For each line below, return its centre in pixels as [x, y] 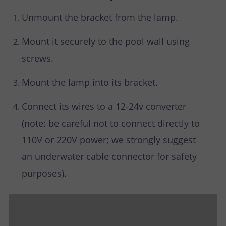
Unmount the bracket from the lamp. [100, 17]
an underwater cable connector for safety [109, 157]
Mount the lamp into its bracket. [90, 82]
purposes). [44, 173]
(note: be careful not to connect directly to [111, 123]
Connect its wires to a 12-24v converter [104, 107]
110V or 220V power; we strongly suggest [109, 140]
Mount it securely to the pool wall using [106, 42]
